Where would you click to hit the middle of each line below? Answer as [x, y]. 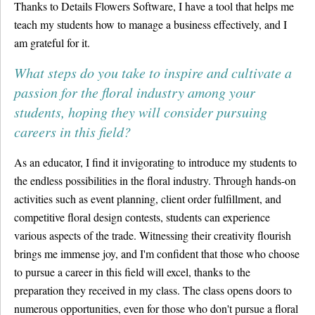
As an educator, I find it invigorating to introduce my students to [155, 162]
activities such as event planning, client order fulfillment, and [148, 199]
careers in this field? [72, 131]
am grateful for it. [52, 43]
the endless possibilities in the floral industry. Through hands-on [155, 180]
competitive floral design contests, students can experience [142, 217]
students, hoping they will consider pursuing [141, 112]
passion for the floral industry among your [135, 92]
